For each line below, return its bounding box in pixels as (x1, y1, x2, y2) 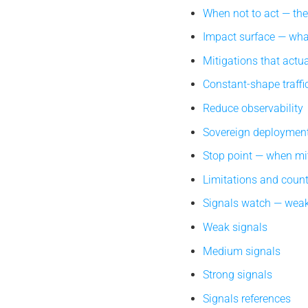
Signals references (203, 291, 291, 305)
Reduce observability (203, 101, 304, 115)
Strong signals (203, 268, 273, 282)
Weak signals (203, 220, 268, 234)
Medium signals (203, 244, 281, 258)
